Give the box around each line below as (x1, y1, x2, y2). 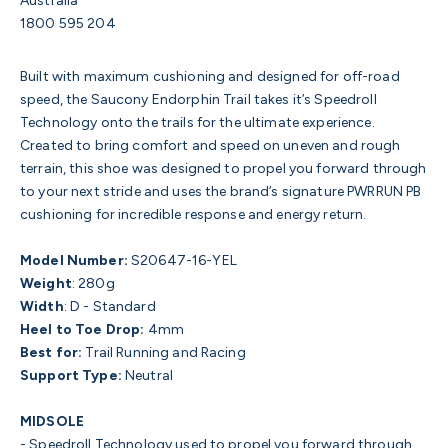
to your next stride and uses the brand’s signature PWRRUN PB (20, 182, 422, 200)
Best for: (20, 343, 83, 361)
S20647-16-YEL (127, 251, 237, 269)
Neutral (121, 366, 173, 384)
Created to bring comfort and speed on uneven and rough (20, 136, 401, 154)
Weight (20, 274, 72, 292)
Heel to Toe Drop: (20, 320, 145, 338)
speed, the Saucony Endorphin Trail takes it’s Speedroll (20, 90, 377, 108)
